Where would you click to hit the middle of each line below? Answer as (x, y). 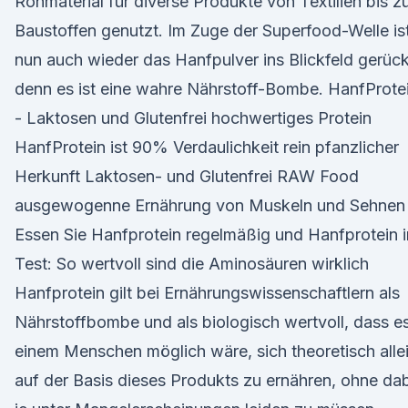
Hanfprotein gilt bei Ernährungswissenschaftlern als (207, 293)
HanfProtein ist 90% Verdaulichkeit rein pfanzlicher (207, 147)
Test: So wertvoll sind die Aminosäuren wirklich (192, 264)
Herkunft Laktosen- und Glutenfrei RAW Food (187, 176)
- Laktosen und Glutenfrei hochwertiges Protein (193, 118)
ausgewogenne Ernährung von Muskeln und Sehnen (210, 205)
